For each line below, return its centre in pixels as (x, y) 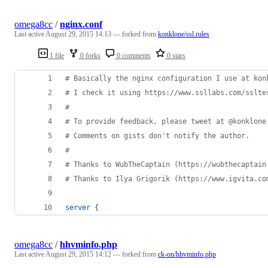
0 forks (89, 55)
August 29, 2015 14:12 (78, 254)
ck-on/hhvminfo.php (187, 254)
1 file (56, 55)
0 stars (175, 55)
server (78, 207)
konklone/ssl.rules (184, 34)
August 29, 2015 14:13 (78, 34)
